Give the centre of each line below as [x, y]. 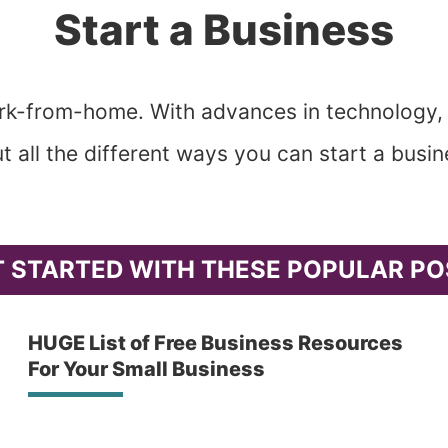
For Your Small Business [147, 369]
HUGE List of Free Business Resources [216, 343]
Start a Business [224, 29]
